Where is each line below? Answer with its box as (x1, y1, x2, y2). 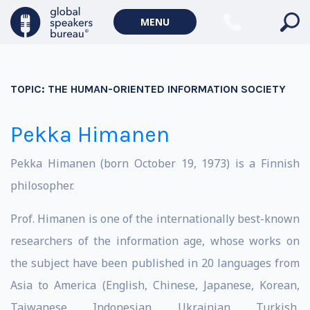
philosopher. (10, 178, 74, 193)
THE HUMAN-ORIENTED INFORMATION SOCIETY (48, 82, 286, 95)
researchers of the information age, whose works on (10, 233, 300, 248)
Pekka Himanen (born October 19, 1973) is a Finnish (10, 156, 300, 171)
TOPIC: (10, 82, 48, 95)
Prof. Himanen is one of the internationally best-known (10, 211, 300, 226)
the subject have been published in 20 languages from (10, 255, 300, 271)
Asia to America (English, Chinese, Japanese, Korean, (10, 277, 300, 293)
